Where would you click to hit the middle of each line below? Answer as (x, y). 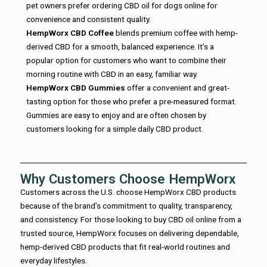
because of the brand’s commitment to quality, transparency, (126, 206)
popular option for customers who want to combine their (126, 60)
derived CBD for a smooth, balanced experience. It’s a (120, 47)
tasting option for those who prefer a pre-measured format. (131, 102)
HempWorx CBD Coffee (70, 33)
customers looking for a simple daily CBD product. (115, 129)
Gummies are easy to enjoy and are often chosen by (116, 115)
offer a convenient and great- (177, 88)
